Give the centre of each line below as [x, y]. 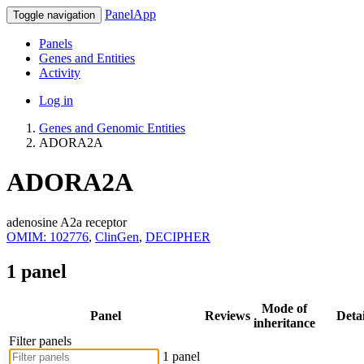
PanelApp [130, 14]
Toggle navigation [54, 15]
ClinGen [117, 236]
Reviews [227, 315]
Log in [56, 100]
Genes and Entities [87, 58]
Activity [60, 73]
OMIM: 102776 [48, 236]
